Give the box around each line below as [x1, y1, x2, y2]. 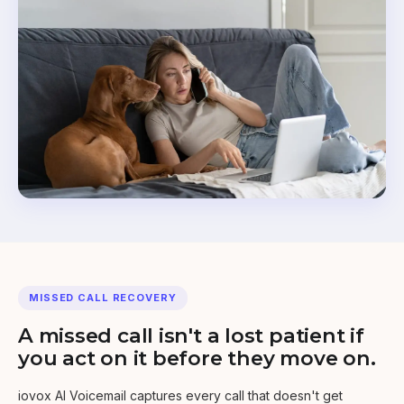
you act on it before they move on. [18, 344, 376, 371]
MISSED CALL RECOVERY [29, 290, 177, 304]
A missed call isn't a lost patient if [18, 322, 364, 348]
